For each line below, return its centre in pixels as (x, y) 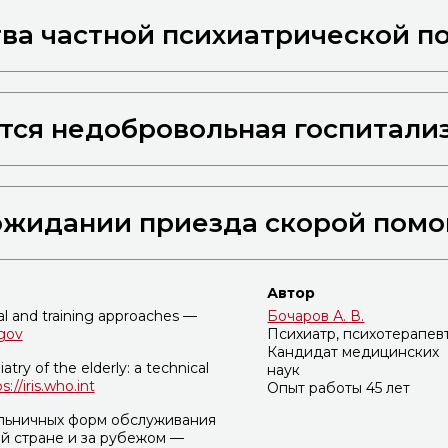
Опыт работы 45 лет (339, 388)
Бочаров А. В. (316, 316)
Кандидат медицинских (353, 352)
